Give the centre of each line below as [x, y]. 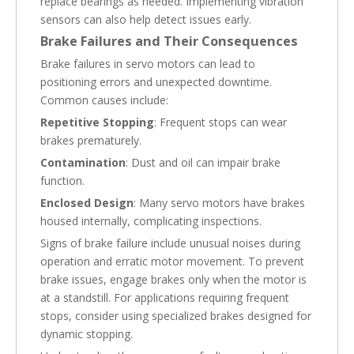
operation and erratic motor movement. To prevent [172, 261]
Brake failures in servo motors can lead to [148, 64]
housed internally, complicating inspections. [151, 221]
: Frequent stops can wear [220, 122]
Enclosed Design [87, 203]
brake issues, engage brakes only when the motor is [173, 279]
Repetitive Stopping [97, 122]
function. [62, 181]
